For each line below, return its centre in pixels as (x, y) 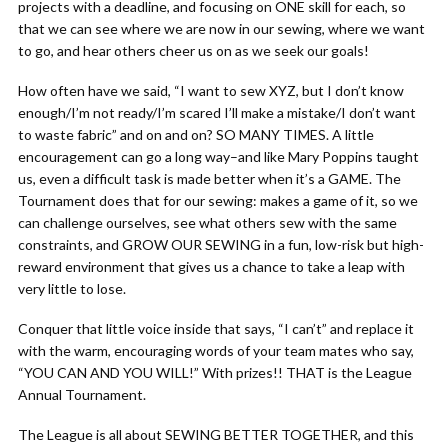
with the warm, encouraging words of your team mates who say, (216, 350)
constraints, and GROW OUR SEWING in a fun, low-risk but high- (221, 244)
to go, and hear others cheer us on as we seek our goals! (193, 50)
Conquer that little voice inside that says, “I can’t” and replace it (216, 328)
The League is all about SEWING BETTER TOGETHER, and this (216, 434)
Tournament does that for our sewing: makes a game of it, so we (218, 200)
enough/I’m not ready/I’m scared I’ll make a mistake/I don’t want (217, 112)
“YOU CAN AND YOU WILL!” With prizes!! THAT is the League (215, 372)
